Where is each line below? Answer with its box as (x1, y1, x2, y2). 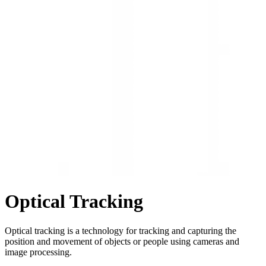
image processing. (5, 246, 72, 257)
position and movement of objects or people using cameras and (5, 236, 239, 246)
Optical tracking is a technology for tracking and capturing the (5, 225, 236, 236)
